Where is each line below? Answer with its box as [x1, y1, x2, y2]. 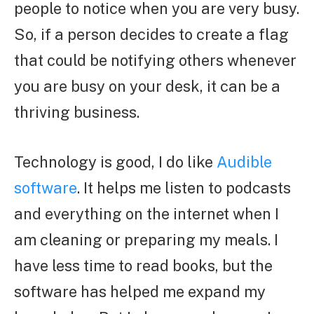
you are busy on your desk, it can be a [14, 76, 280, 95]
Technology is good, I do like [14, 152, 217, 171]
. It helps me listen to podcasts [77, 178, 291, 197]
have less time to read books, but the [14, 256, 273, 275]
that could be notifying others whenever [14, 50, 296, 69]
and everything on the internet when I [14, 204, 279, 223]
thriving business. [14, 102, 139, 121]
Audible [217, 152, 272, 171]
